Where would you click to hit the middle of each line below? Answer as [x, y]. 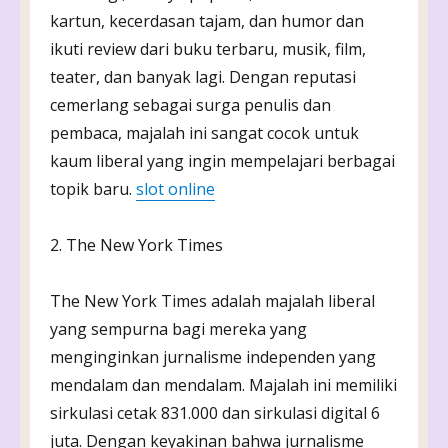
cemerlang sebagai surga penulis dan [190, 104]
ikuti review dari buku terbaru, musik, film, [208, 48]
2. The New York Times [136, 244]
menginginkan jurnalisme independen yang [213, 356]
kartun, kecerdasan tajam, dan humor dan [207, 20]
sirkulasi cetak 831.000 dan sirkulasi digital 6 [215, 412]
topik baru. [93, 188]
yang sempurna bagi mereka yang [178, 328]
